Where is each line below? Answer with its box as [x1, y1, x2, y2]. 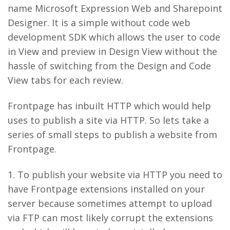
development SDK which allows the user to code [8, 31, 220, 43]
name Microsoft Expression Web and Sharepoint [8, 2, 222, 14]
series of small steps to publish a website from [8, 128, 217, 141]
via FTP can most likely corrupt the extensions [8, 212, 213, 224]
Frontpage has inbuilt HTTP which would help [8, 100, 211, 112]
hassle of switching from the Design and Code [8, 60, 211, 72]
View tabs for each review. [8, 74, 123, 86]
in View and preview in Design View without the [8, 45, 217, 57]
